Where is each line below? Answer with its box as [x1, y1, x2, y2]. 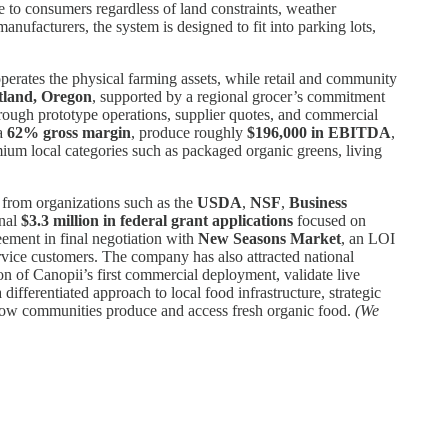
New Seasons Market [198, 229, 341, 247]
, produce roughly [131, 123, 247, 141]
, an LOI [341, 229, 395, 247]
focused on [293, 211, 366, 229]
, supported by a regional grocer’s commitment [92, 87, 385, 105]
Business [289, 193, 347, 211]
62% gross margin [7, 123, 131, 141]
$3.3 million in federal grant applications [21, 211, 293, 229]
